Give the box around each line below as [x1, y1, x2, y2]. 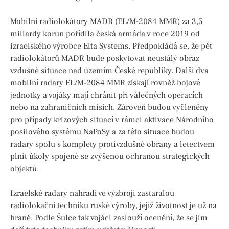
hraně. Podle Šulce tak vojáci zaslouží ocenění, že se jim [10, 213, 208, 223]
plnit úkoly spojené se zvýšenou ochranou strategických [10, 151, 210, 162]
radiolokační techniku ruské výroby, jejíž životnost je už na [10, 200, 217, 211]
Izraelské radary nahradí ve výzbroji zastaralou [10, 188, 174, 199]
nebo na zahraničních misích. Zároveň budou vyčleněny [10, 102, 209, 113]
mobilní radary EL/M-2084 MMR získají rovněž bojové [10, 78, 200, 88]
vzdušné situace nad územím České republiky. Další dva [10, 65, 209, 76]
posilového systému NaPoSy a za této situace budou [10, 127, 194, 138]
